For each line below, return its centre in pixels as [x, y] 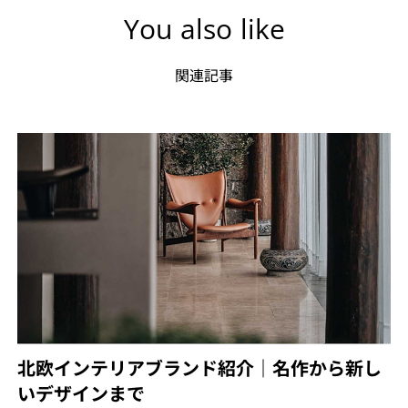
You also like [204, 29]
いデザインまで [81, 393]
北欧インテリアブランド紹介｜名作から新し [199, 367]
